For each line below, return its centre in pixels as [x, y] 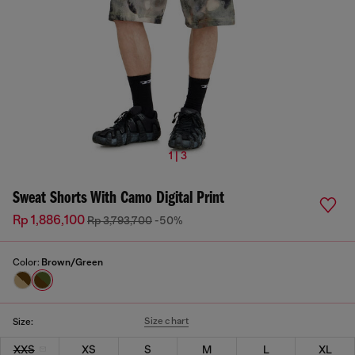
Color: [27, 262]
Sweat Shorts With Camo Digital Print [118, 198]
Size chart [167, 321]
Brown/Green [72, 262]
